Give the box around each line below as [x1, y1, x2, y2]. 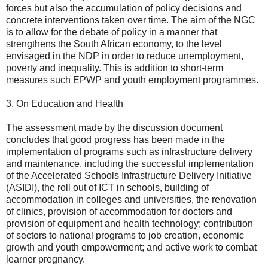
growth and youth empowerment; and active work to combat [6, 242, 257, 252]
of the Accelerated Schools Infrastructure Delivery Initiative [6, 170, 252, 181]
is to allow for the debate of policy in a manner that [6, 26, 217, 37]
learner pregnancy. [6, 254, 85, 264]
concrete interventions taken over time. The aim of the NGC [6, 14, 255, 25]
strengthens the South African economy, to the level [6, 38, 222, 49]
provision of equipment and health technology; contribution [6, 218, 253, 229]
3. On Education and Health [6, 98, 123, 109]
